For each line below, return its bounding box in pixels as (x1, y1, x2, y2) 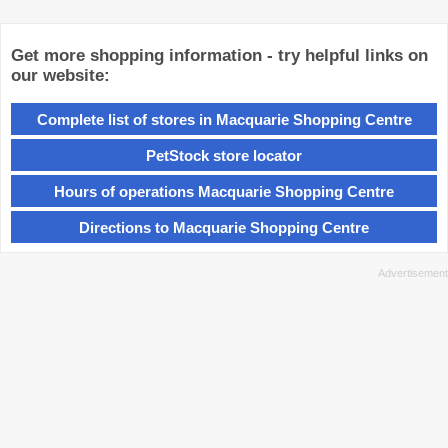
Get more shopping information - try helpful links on (11, 46, 428, 66)
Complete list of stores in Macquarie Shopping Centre (36, 110, 412, 128)
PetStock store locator (146, 146, 302, 164)
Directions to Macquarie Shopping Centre (79, 218, 369, 236)
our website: (11, 66, 110, 86)
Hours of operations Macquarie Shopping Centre (54, 182, 394, 200)
